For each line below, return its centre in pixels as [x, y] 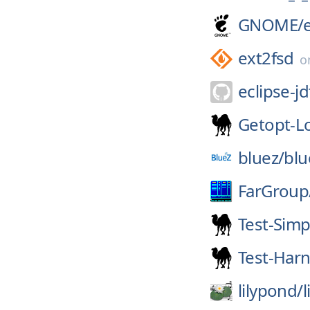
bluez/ [261, 157]
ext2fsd [266, 58]
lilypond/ [271, 290]
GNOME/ [271, 25]
